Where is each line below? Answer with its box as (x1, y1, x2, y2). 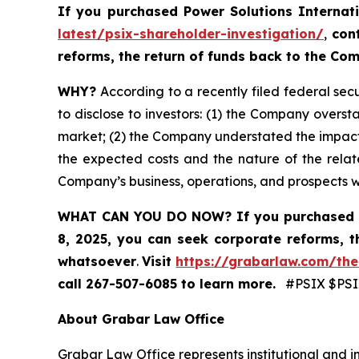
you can (117, 231, 171, 248)
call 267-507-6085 (58, 276, 181, 292)
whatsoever (58, 253, 136, 270)
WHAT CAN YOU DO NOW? (58, 208, 236, 225)
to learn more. (181, 276, 276, 292)
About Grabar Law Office (58, 311, 224, 328)
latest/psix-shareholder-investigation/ (58, 26, 324, 42)
